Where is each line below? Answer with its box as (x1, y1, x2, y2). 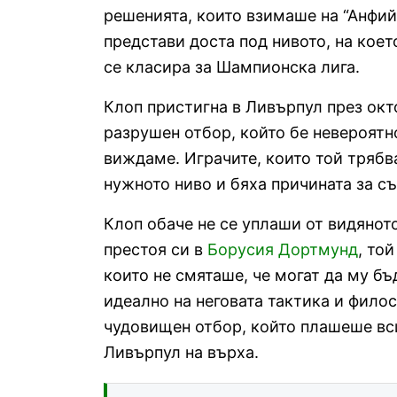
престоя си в (104, 239, 207, 259)
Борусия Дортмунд (207, 239, 358, 259)
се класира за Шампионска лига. (104, 57, 360, 76)
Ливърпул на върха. (104, 342, 259, 362)
